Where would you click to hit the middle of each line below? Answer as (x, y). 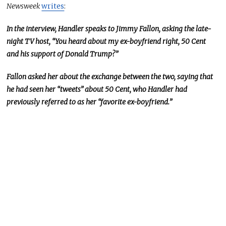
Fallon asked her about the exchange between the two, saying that (110, 76)
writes (53, 6)
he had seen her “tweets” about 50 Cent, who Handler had (97, 89)
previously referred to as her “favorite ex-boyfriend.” (90, 102)
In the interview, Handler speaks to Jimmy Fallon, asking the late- (109, 29)
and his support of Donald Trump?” (63, 54)
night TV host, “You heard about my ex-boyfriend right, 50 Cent (106, 41)
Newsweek (24, 6)
